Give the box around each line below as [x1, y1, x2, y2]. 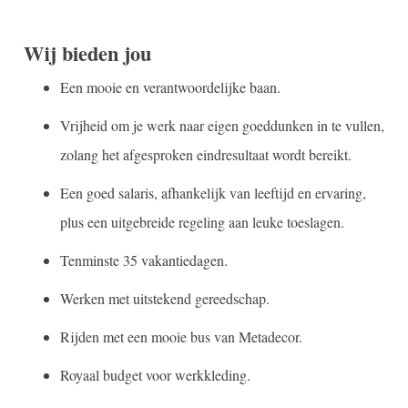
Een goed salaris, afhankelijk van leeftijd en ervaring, [59, 183, 366, 203]
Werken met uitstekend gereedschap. [59, 289, 270, 309]
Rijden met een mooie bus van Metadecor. [59, 327, 302, 347]
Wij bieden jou [23, 38, 151, 69]
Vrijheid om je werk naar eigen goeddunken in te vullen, [59, 116, 384, 136]
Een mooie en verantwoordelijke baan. [59, 77, 280, 97]
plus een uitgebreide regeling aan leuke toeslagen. [59, 212, 344, 232]
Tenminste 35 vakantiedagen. [59, 250, 228, 270]
